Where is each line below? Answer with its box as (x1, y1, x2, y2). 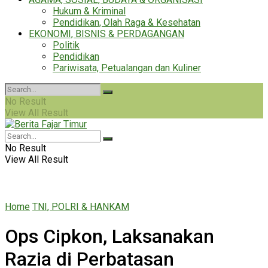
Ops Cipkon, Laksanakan (5, 225, 214, 248)
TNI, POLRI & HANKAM (32, 201, 129, 212)
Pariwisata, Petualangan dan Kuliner (53, 62, 201, 74)
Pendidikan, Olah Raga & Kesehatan (53, 17, 200, 28)
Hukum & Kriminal (53, 5, 126, 17)
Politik (53, 39, 80, 51)
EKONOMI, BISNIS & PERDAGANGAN (29, 28, 184, 39)
